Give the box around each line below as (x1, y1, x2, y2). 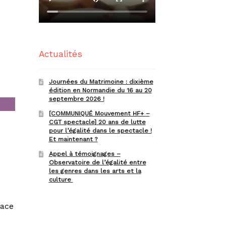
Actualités (38, 49, 82, 60)
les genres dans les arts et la (48, 167, 141, 175)
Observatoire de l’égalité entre (48, 159, 146, 166)
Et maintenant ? (48, 136, 98, 143)
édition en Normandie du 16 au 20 (48, 86, 152, 94)
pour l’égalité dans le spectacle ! (48, 127, 152, 135)
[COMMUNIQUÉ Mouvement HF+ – (48, 110, 150, 118)
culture (48, 176, 73, 184)
